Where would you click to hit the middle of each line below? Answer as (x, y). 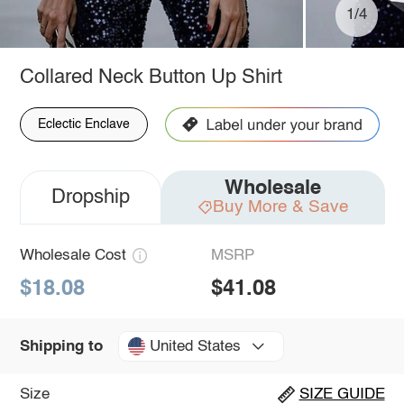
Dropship (90, 197)
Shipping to (61, 346)
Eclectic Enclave (83, 124)
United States (195, 346)
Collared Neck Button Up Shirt (151, 77)
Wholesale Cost (73, 255)
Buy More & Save (280, 207)
